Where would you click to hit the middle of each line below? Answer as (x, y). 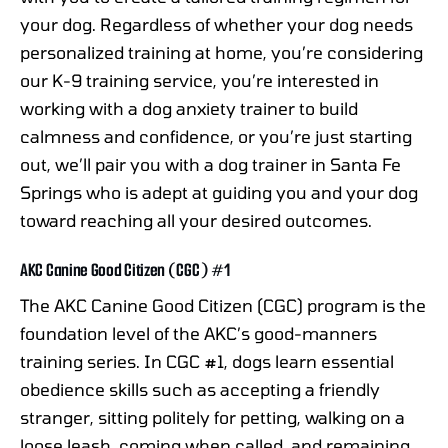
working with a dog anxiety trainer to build (189, 108)
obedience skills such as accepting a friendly (200, 389)
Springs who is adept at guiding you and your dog (219, 192)
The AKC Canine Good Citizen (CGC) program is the (223, 305)
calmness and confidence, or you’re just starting (216, 136)
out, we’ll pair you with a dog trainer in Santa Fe (210, 164)
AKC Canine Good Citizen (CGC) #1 (125, 270)
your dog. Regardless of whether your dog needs (216, 24)
